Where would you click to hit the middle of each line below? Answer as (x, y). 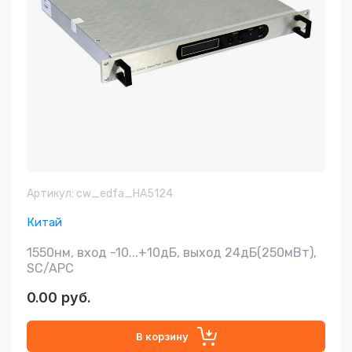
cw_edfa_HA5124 (123, 194)
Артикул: (50, 194)
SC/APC (50, 268)
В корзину (162, 336)
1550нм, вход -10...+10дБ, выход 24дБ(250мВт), (172, 253)
